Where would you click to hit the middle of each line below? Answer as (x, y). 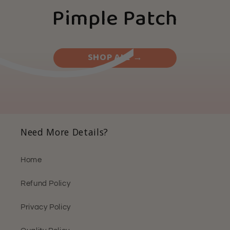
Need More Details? (64, 132)
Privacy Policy (46, 207)
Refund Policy (46, 184)
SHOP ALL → (115, 58)
